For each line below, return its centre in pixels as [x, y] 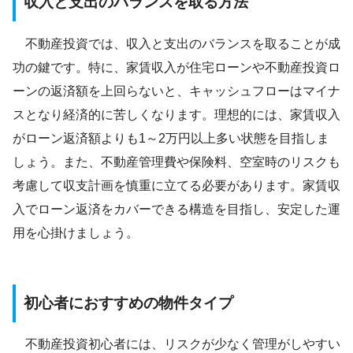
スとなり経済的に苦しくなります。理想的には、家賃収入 [176, 114]
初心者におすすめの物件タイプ [128, 303]
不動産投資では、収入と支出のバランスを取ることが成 [176, 43]
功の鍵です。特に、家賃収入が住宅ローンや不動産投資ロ [176, 67]
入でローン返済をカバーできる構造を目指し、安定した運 [176, 209]
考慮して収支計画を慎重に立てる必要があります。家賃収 [176, 185]
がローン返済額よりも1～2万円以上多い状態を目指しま [171, 138]
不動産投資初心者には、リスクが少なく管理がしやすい [176, 344]
